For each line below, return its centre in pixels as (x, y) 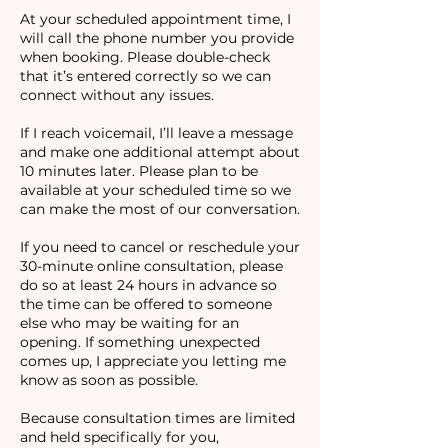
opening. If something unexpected (140, 342)
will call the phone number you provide (157, 38)
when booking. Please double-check (145, 57)
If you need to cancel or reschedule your (160, 247)
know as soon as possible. (109, 380)
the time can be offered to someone (146, 304)
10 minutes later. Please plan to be (139, 171)
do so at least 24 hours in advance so (148, 285)
